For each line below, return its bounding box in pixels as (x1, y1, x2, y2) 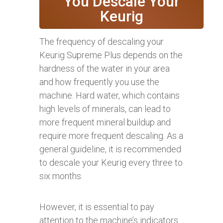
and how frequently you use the (39, 76, 159, 87)
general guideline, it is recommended (39, 143, 181, 154)
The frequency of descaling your (39, 36, 164, 47)
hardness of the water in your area (39, 63, 170, 74)
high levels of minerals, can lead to (39, 103, 171, 114)
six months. (39, 170, 83, 181)
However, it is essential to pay (39, 201, 154, 212)
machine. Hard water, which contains (39, 90, 180, 101)
